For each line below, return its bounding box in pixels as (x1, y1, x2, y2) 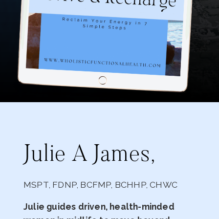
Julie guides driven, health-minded (23, 201, 175, 212)
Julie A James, (23, 143, 155, 167)
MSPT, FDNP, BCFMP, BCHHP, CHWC (23, 179, 177, 190)
